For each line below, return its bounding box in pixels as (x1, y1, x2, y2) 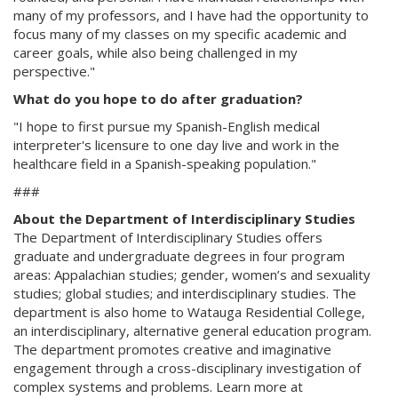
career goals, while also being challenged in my (13, 44, 298, 61)
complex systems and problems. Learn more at (13, 378, 303, 395)
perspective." (13, 62, 95, 80)
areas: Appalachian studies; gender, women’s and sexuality (13, 266, 370, 283)
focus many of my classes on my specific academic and (13, 25, 346, 43)
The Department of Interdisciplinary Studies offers (13, 228, 322, 246)
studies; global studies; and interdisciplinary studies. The (13, 284, 356, 302)
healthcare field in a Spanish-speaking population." (13, 155, 316, 172)
